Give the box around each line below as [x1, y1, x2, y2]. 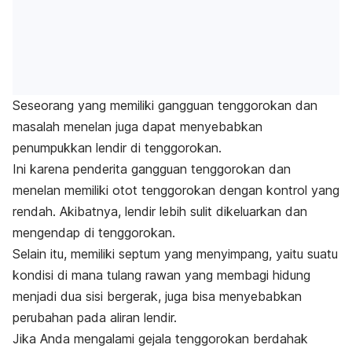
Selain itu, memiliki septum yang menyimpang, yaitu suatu [13, 245, 338, 262]
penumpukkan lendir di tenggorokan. [13, 139, 222, 156]
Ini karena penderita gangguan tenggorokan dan [13, 160, 291, 177]
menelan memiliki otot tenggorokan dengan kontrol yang [13, 181, 339, 198]
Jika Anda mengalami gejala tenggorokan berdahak [13, 330, 308, 346]
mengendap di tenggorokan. [13, 224, 175, 240]
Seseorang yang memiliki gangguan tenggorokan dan [13, 97, 317, 113]
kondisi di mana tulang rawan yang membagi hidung [13, 266, 310, 283]
